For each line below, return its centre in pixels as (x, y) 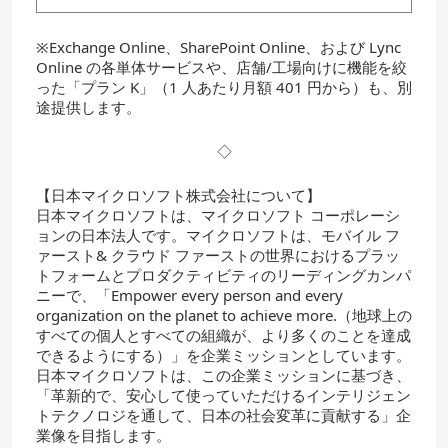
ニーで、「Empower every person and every (189, 295)
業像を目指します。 (103, 435)
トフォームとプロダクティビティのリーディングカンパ (223, 275)
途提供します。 (88, 107)
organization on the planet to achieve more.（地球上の (224, 315)
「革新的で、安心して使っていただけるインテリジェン (223, 395)
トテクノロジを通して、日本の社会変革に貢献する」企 (223, 415)
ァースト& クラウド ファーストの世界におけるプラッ (218, 255)
